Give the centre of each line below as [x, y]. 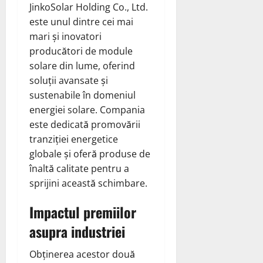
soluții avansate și [69, 80]
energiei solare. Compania [87, 109]
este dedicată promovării [85, 124]
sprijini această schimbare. [88, 183]
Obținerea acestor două [82, 254]
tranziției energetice [74, 139]
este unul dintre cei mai [81, 21]
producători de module [81, 51]
